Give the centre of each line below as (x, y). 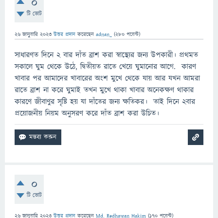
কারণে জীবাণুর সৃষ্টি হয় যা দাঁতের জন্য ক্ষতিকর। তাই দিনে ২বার (105, 102)
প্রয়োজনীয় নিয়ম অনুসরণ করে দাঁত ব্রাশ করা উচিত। (87, 113)
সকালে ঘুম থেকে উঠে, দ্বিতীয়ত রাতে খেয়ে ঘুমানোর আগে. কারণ (105, 67)
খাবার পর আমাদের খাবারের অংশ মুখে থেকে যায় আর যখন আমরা (107, 78)
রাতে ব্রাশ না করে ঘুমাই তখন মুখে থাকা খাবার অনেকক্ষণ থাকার (104, 90)
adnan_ (104, 34)
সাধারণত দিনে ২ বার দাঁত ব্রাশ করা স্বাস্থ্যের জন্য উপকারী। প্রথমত (106, 55)
